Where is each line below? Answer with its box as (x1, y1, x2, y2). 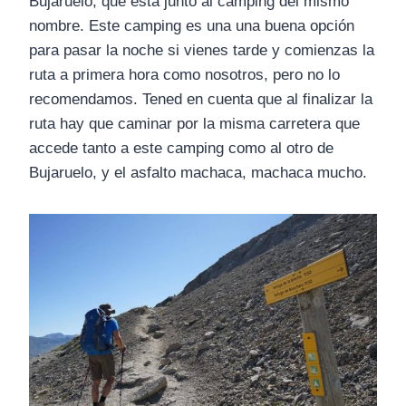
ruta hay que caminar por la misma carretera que (29, 115, 360, 133)
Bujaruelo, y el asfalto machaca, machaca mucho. (29, 164, 367, 182)
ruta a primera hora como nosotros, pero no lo (29, 66, 340, 84)
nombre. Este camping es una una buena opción (29, 17, 354, 35)
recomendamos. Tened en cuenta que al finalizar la (29, 91, 372, 109)
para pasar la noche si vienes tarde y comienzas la (29, 42, 374, 60)
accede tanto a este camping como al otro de (29, 140, 333, 158)
